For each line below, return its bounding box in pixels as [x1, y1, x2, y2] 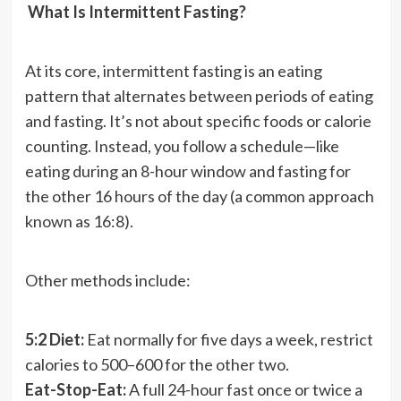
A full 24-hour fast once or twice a [125, 379, 363, 399]
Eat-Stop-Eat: [24, 379, 126, 399]
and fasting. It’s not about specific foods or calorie [24, 110, 371, 131]
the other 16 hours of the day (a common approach [24, 185, 374, 206]
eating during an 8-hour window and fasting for [24, 160, 351, 181]
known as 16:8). [24, 210, 133, 231]
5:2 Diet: [24, 328, 84, 349]
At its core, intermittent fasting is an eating [24, 60, 322, 81]
